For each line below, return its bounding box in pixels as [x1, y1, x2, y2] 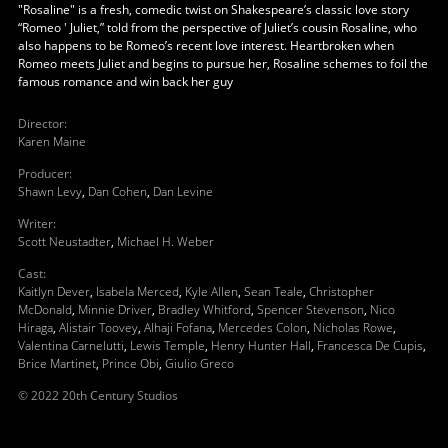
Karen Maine [17, 132, 86, 150]
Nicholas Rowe [312, 318, 393, 336]
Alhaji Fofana [143, 318, 212, 336]
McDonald [17, 300, 72, 318]
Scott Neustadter [17, 232, 111, 250]
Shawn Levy [17, 182, 82, 200]
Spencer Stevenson [256, 300, 364, 318]
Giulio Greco [164, 354, 234, 372]
